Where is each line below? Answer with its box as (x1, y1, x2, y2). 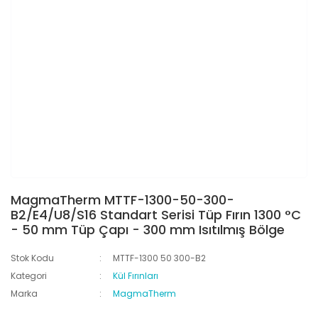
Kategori (11, 270, 47, 282)
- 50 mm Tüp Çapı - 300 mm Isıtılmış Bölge (11, 221, 285, 238)
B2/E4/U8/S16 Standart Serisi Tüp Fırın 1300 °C (11, 206, 301, 224)
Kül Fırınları (113, 270, 159, 282)
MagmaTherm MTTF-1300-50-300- (11, 191, 234, 209)
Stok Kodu (11, 252, 54, 264)
